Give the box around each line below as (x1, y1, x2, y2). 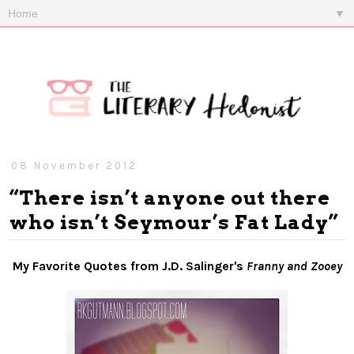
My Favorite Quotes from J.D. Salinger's (12, 258, 247, 274)
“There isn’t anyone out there (9, 185, 330, 209)
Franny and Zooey (246, 258, 342, 274)
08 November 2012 (11, 159, 137, 171)
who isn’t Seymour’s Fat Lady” (9, 209, 339, 234)
